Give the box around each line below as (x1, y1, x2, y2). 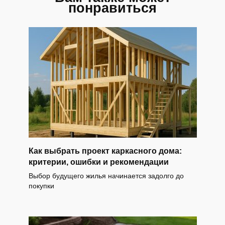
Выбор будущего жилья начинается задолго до (28, 171, 184, 180)
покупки (28, 181, 54, 190)
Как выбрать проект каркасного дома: (28, 146, 182, 155)
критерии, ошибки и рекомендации (28, 157, 169, 166)
